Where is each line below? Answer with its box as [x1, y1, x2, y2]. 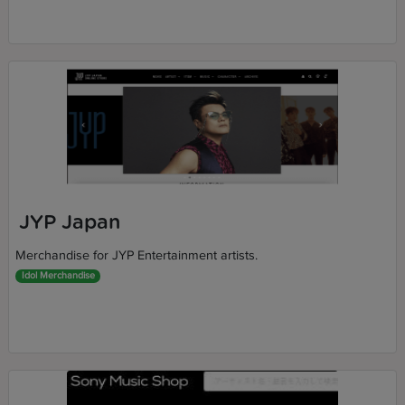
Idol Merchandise [21, 269, 95, 282]
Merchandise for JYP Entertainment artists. [15, 248, 259, 264]
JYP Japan [18, 212, 120, 232]
